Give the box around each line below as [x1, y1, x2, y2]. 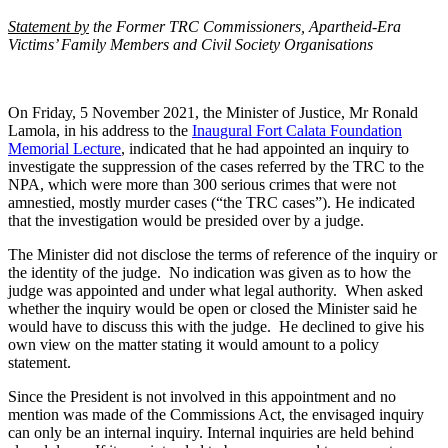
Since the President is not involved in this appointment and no [8, 387, 396, 405]
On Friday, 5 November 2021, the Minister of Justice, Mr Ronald [8, 103, 418, 121]
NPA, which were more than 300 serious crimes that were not [8, 175, 396, 193]
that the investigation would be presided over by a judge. [8, 211, 364, 229]
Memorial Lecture [8, 139, 121, 157]
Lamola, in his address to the [8, 121, 192, 139]
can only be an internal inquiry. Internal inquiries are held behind [8, 423, 414, 441]
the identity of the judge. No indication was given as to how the [8, 263, 411, 281]
